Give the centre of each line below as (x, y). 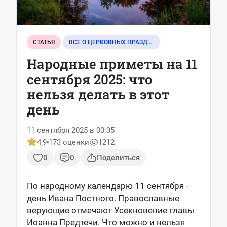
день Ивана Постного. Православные (103, 198)
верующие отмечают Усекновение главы (110, 210)
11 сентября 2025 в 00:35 (71, 130)
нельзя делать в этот (98, 94)
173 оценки (69, 142)
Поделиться (118, 158)
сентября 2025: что (90, 79)
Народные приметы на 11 (112, 64)
